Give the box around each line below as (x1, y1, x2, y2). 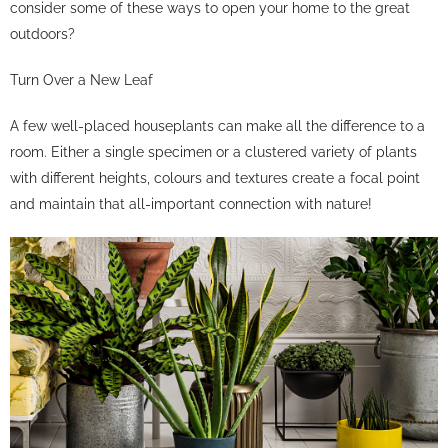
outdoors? (10, 25, 75, 42)
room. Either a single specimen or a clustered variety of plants (10, 143, 417, 160)
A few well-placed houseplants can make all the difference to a (10, 117, 425, 134)
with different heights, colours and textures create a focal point (10, 169, 420, 186)
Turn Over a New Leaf (10, 71, 153, 88)
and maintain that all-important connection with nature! (10, 195, 372, 212)
